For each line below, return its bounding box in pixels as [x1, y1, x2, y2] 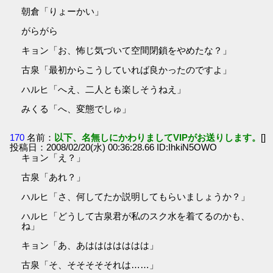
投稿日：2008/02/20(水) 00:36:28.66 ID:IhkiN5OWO [10, 142, 218, 153]
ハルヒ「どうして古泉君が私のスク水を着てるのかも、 [21, 211, 250, 222]
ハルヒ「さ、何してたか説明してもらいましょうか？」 [21, 191, 250, 202]
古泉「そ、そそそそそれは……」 [21, 260, 159, 271]
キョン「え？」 [21, 152, 86, 163]
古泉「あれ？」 [21, 172, 86, 183]
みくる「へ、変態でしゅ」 [21, 103, 132, 114]
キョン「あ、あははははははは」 [21, 240, 159, 251]
